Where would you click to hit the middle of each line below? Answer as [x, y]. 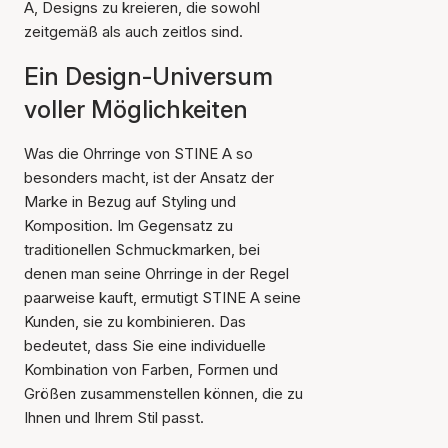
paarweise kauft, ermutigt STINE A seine [162, 297]
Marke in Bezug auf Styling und [130, 201]
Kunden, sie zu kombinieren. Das [135, 321]
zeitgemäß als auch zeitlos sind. [133, 31]
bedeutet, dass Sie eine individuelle [145, 345]
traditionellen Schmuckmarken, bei [142, 249]
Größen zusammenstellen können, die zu [163, 393]
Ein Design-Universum [148, 76]
